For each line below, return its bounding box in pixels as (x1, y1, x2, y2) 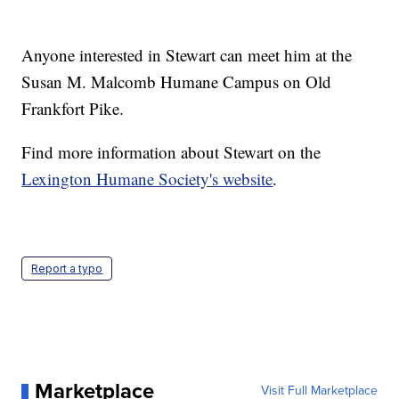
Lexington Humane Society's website (21, 167, 273, 191)
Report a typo (31, 262, 103, 276)
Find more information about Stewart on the (21, 141, 322, 164)
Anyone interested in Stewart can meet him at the (21, 44, 353, 67)
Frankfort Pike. (21, 97, 125, 120)
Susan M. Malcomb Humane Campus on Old (21, 70, 332, 94)
